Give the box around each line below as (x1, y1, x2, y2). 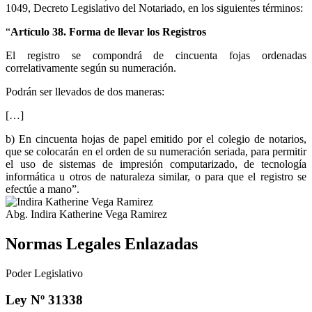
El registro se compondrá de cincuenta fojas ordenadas (6, 49, 306, 61)
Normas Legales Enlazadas (6, 234, 198, 253)
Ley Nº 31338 (6, 292, 83, 308)
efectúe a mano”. (6, 182, 79, 195)
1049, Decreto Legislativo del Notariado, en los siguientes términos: (6, 1, 303, 14)
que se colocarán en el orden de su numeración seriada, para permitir (6, 145, 306, 157)
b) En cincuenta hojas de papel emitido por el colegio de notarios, (6, 132, 306, 145)
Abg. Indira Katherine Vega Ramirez (6, 208, 167, 220)
